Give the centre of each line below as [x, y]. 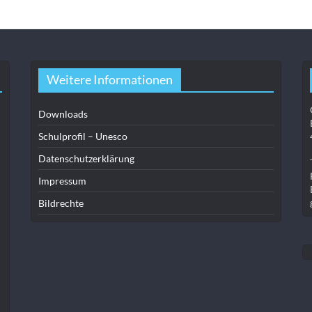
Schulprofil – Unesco [83, 136]
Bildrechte [61, 203]
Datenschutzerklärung [86, 159]
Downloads [63, 114]
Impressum [62, 181]
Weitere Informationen [110, 80]
